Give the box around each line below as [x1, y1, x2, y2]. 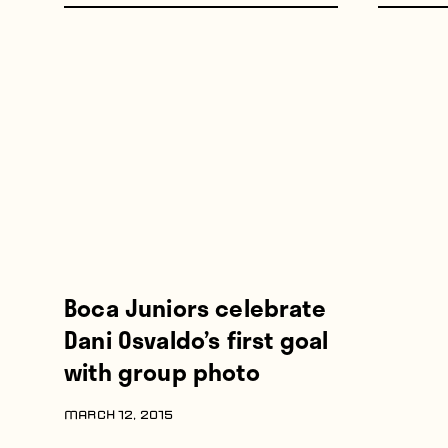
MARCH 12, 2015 [64, 410, 174, 423]
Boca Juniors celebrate [64, 289, 326, 327]
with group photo [64, 353, 260, 391]
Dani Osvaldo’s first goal [64, 321, 329, 359]
